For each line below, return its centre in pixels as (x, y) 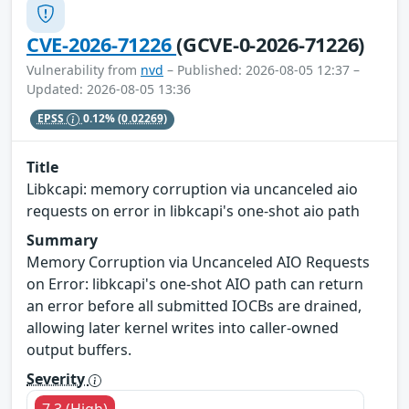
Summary (62, 241)
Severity (58, 379)
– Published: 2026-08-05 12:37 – (262, 69)
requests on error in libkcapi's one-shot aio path (193, 211)
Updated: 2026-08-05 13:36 (109, 89)
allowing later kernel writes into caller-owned (183, 328)
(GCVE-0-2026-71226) (271, 44)
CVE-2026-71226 (102, 44)
